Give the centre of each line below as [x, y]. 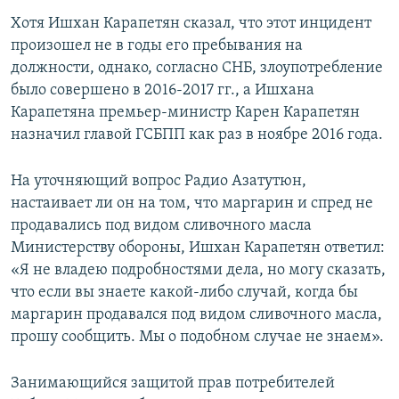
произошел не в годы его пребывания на [157, 46]
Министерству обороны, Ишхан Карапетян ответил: [198, 248]
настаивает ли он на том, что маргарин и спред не [192, 204]
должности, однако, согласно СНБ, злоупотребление [197, 69]
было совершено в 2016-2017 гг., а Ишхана [163, 91]
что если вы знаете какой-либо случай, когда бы [184, 293]
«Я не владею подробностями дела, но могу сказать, [198, 271]
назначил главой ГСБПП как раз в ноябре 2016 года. [197, 135]
